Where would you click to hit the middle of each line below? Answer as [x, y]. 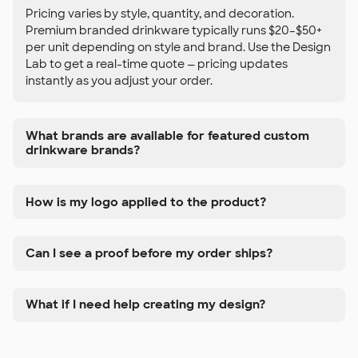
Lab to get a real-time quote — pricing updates [157, 64]
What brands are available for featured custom [167, 136]
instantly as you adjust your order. [119, 80]
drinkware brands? [83, 151]
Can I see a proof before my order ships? [149, 253]
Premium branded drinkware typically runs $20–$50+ [174, 30]
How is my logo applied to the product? [146, 202]
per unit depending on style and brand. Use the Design [178, 47]
